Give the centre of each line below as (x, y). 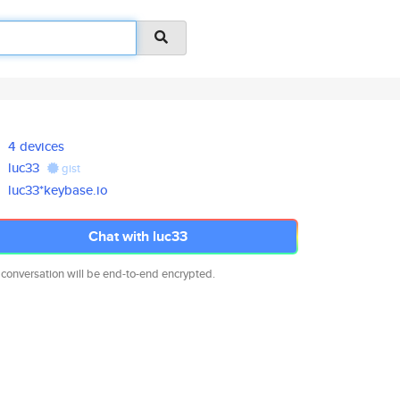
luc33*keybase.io (58, 190)
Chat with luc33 (137, 236)
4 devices (37, 146)
